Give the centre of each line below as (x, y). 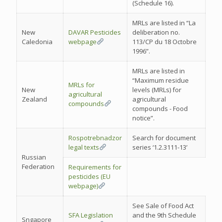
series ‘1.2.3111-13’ (160, 147)
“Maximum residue (161, 80)
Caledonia (37, 42)
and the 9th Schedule (164, 215)
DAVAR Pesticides (95, 32)
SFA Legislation (91, 215)
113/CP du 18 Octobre (165, 42)
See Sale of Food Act (163, 206)
